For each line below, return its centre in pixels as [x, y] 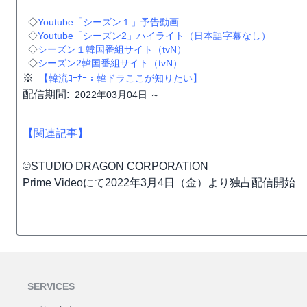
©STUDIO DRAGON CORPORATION [115, 166]
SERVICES [51, 286]
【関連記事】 [56, 133]
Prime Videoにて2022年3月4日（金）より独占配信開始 [159, 183]
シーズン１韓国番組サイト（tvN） [112, 49]
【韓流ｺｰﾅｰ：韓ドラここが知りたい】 [121, 78]
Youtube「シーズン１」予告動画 [108, 22]
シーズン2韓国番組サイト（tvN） [110, 63]
